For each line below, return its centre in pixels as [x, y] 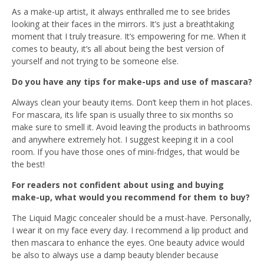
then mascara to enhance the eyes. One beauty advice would [128, 242]
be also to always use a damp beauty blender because [115, 255]
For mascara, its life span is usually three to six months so [123, 114]
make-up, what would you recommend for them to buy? [132, 197]
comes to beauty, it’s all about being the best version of [118, 48]
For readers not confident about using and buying [118, 184]
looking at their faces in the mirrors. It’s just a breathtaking [123, 24]
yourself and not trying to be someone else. [95, 61]
